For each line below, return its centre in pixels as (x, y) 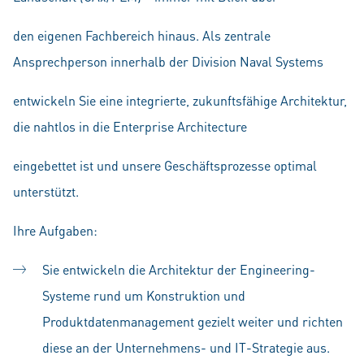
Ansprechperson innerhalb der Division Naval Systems (168, 61)
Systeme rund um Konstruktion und (144, 295)
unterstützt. (46, 191)
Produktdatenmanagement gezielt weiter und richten (193, 321)
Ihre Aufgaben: (55, 230)
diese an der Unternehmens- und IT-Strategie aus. (186, 347)
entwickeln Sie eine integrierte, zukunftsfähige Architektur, (180, 100)
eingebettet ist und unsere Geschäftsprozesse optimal (165, 165)
